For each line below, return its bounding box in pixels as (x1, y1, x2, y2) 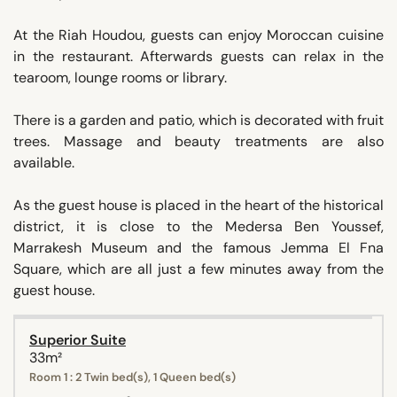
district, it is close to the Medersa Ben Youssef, (13, 216, 384, 236)
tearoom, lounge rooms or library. (13, 67, 227, 87)
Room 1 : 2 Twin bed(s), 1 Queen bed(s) (29, 369, 236, 385)
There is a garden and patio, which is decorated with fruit (13, 110, 384, 129)
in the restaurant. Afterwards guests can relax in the (13, 46, 384, 66)
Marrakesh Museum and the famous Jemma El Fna (13, 237, 384, 257)
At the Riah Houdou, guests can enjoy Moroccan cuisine (13, 25, 384, 44)
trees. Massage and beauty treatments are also (13, 131, 384, 151)
